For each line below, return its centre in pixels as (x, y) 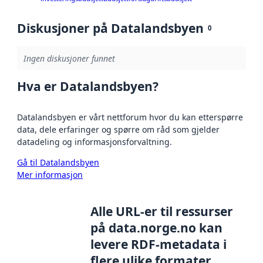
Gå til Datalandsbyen (58, 162)
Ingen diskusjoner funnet (69, 58)
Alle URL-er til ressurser (162, 212)
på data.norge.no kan (157, 228)
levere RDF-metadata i (159, 245)
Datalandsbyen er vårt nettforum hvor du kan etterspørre (130, 117)
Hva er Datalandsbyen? (88, 86)
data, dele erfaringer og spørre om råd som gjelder (118, 129)
